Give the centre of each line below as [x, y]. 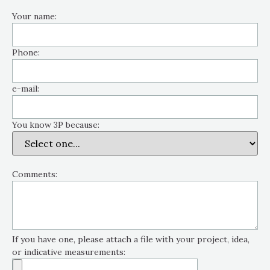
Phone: [26, 53]
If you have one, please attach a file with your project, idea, [131, 240]
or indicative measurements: [69, 252]
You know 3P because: [56, 125]
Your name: [34, 17]
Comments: [35, 174]
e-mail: [26, 89]
